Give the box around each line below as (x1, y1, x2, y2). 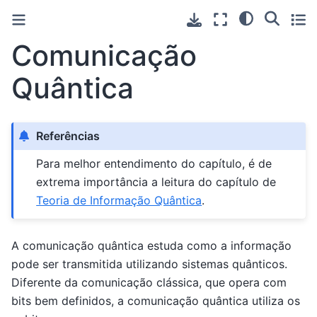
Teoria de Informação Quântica (36, 193, 202, 208)
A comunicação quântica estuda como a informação (11, 238, 292, 253)
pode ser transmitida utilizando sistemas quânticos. (11, 256, 287, 271)
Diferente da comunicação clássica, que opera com (11, 275, 287, 289)
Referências (36, 129, 100, 144)
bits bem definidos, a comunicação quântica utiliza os (11, 293, 300, 308)
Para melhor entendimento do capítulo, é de (36, 156, 272, 171)
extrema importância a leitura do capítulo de (36, 175, 277, 190)
